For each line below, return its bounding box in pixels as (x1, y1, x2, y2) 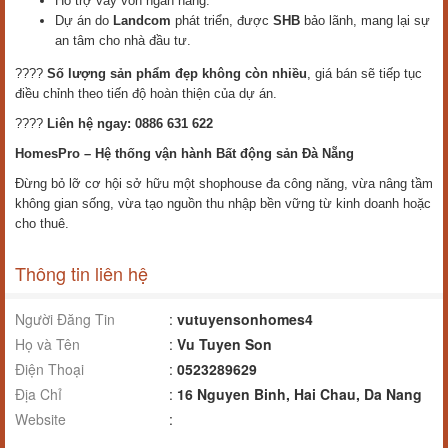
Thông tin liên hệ (15, 260, 148, 286)
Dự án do (55, 13, 113, 28)
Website (15, 409, 66, 429)
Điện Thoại (15, 359, 84, 379)
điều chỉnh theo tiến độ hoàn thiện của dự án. (15, 86, 277, 101)
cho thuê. (15, 216, 69, 231)
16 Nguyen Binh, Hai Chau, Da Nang (177, 384, 422, 404)
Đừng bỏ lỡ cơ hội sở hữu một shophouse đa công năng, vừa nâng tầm (15, 176, 433, 191)
